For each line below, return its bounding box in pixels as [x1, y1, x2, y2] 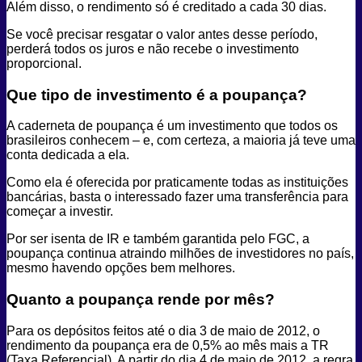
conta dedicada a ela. [6, 148, 133, 162]
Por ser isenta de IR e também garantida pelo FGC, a [6, 232, 309, 246]
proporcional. [6, 56, 82, 70]
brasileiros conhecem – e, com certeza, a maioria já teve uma [6, 133, 356, 148]
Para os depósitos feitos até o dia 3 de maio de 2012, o [6, 323, 320, 338]
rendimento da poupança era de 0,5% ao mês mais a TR [6, 338, 329, 352]
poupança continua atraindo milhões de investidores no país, [6, 246, 354, 261]
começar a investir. [6, 204, 116, 219]
